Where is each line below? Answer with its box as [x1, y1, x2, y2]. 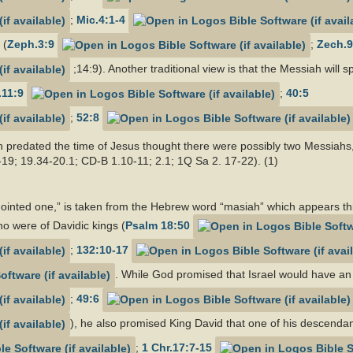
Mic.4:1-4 [76, 13, 125, 27]
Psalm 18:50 [125, 219, 190, 232]
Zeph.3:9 [7, 38, 54, 51]
